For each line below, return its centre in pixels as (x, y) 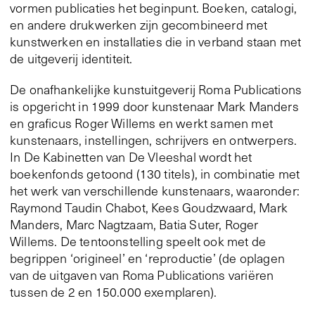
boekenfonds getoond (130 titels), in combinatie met (155, 174)
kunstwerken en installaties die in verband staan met (156, 42)
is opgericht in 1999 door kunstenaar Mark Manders (154, 107)
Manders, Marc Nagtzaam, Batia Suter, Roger (134, 225)
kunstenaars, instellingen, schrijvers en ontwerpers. (154, 140)
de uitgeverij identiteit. (71, 59)
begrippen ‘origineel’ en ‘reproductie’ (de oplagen (147, 258)
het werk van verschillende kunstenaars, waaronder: (155, 191)
